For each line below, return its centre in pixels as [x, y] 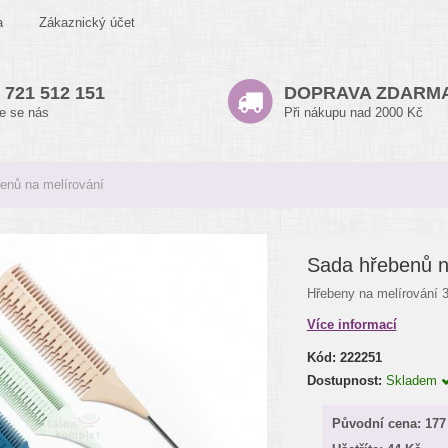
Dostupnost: [344, 380]
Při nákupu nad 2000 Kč [353, 112]
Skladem [413, 380]
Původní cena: [378, 423]
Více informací [351, 324]
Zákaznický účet [87, 22]
